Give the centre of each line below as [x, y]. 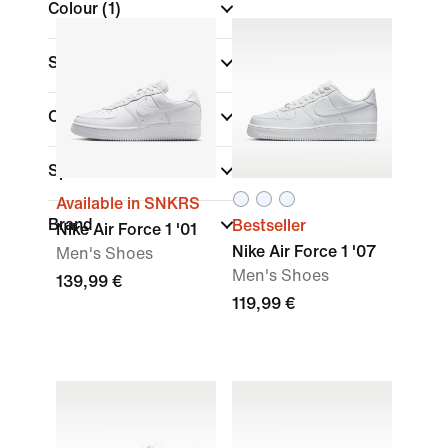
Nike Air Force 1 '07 [304, 251]
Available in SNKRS [128, 203]
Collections [92, 116]
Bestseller [269, 225]
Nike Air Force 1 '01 [126, 229]
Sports [75, 170]
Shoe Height [96, 62]
